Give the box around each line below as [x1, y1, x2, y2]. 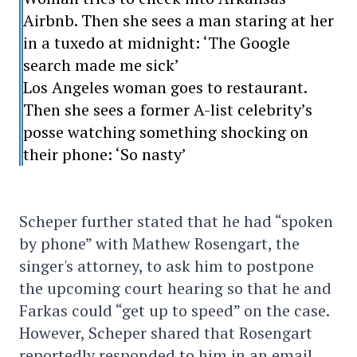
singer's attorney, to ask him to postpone [19, 255, 314, 277]
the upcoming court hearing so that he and [19, 277, 331, 299]
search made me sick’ [23, 54, 180, 76]
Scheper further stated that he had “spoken [19, 210, 333, 232]
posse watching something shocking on [23, 121, 309, 143]
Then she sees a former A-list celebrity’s [23, 99, 313, 120]
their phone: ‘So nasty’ [23, 143, 187, 165]
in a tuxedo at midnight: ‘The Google [23, 32, 291, 53]
